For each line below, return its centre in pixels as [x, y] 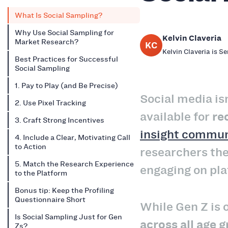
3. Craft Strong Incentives [60, 120]
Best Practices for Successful [66, 59]
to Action [31, 146]
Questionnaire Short [50, 199]
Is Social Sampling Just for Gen [68, 217]
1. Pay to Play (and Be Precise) [66, 85]
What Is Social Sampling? [59, 15]
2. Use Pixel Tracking [50, 103]
